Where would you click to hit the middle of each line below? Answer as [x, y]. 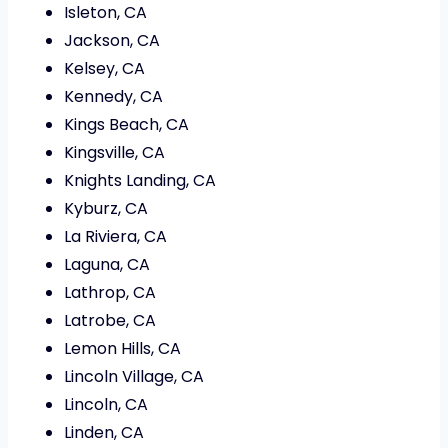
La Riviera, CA [115, 237]
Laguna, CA [107, 265]
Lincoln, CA [106, 405]
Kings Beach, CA [126, 125]
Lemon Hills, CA [122, 349]
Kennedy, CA [113, 97]
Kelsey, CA [104, 69]
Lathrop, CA [110, 293]
